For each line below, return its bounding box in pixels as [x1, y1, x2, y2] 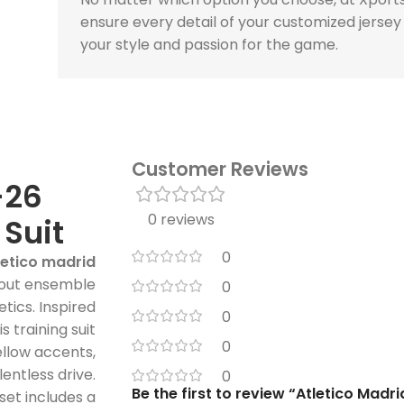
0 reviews [147, 208, 215, 230]
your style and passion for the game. [79, 33, 338, 55]
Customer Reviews [131, 155, 308, 182]
